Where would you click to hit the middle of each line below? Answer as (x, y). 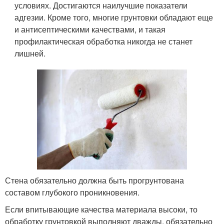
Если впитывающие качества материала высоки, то (101, 209)
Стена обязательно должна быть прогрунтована (94, 180)
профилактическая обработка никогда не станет (104, 41)
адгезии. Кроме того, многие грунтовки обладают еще (114, 17)
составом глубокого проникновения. (72, 192)
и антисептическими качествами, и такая (90, 29)
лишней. (30, 53)
